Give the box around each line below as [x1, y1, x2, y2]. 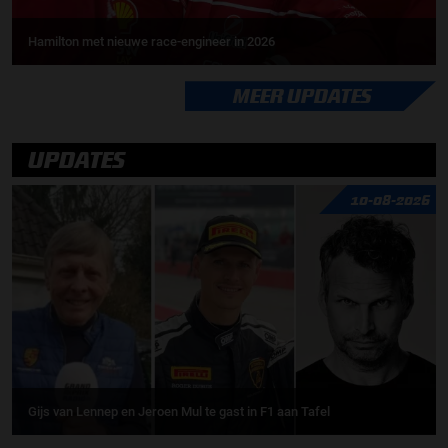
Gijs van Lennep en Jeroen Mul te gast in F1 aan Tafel [28, 403, 330, 419]
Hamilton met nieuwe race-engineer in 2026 [28, 34, 275, 50]
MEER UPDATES [233, 84, 372, 108]
